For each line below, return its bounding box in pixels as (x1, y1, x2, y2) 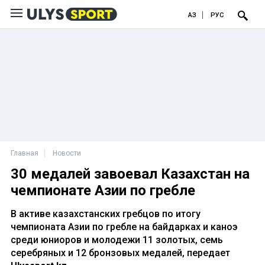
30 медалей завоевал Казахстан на (11, 166, 250, 182)
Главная (11, 149, 38, 157)
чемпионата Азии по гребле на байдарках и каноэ (11, 221, 238, 232)
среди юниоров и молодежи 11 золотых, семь (11, 234, 223, 245)
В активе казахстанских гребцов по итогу (11, 208, 201, 219)
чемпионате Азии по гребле (11, 182, 195, 199)
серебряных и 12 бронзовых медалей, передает (11, 247, 230, 258)
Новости (53, 149, 81, 157)
